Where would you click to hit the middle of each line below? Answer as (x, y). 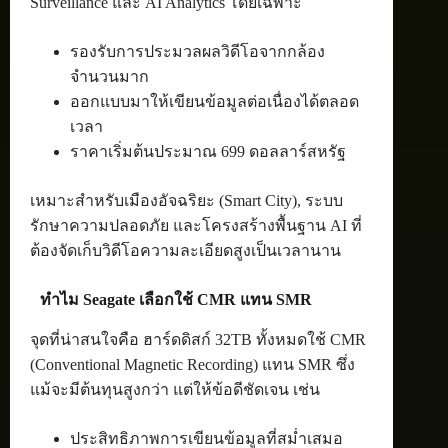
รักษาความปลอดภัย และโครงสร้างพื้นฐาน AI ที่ (196, 226)
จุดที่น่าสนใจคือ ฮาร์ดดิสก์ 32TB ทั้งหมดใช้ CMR (198, 340)
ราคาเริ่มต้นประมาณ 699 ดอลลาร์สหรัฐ (208, 152)
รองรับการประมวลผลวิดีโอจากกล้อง (197, 52)
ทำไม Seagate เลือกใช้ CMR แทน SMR (176, 300)
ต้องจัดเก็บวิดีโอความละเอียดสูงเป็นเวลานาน (185, 251)
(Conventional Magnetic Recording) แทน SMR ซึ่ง (192, 365)
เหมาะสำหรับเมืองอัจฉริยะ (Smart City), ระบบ (186, 201)
